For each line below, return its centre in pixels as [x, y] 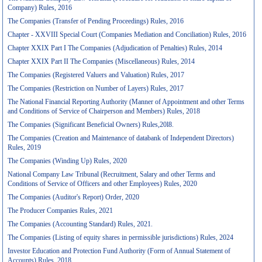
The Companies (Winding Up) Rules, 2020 [68, 161]
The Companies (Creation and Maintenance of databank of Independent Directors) [121, 138]
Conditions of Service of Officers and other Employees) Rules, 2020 [103, 184]
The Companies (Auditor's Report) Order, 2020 [74, 197]
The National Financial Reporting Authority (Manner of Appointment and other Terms [126, 102]
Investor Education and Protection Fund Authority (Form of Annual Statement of [119, 251]
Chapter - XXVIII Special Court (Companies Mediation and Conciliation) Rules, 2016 [127, 35]
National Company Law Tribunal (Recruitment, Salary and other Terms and [112, 174]
